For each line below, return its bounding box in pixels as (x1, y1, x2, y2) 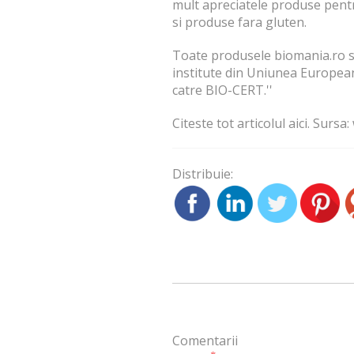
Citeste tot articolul (172, 115, 289, 133)
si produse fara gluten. (172, 13, 307, 32)
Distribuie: (172, 165, 234, 183)
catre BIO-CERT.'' (172, 81, 273, 100)
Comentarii (172, 332, 239, 350)
